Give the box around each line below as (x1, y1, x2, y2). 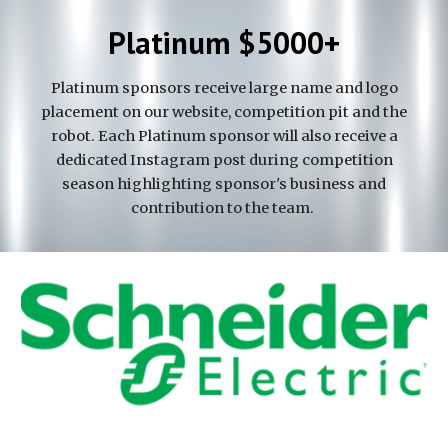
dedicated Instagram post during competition (55, 151, 393, 169)
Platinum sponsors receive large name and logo (50, 79, 398, 97)
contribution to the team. (131, 199, 317, 217)
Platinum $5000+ (108, 23, 340, 62)
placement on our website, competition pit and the (41, 103, 407, 121)
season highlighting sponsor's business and (62, 175, 386, 193)
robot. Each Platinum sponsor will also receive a (50, 127, 398, 145)
